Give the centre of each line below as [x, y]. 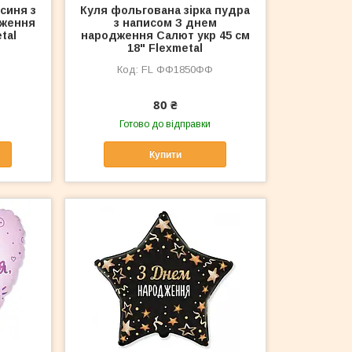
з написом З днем [165, 23]
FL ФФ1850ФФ [178, 70]
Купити [165, 154]
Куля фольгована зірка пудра [165, 11]
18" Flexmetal [165, 48]
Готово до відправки [165, 125]
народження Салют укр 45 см [165, 36]
